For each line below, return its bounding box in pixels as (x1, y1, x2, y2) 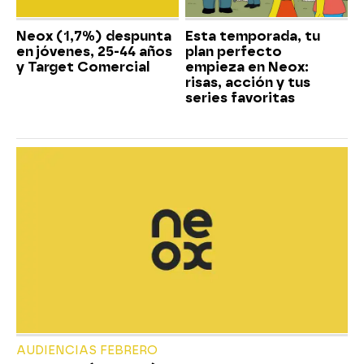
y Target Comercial (16, 58, 149, 75)
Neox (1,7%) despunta (16, 28, 171, 44)
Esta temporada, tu (185, 28, 320, 44)
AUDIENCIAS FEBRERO (16, 344, 158, 358)
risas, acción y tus (185, 74, 310, 90)
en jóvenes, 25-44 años (16, 43, 172, 59)
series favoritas (185, 89, 295, 106)
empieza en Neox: (185, 58, 309, 75)
